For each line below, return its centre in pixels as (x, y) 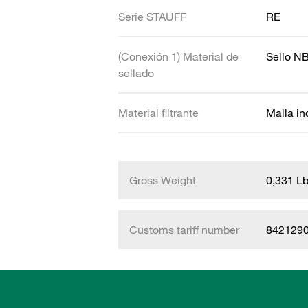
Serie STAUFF (152, 16)
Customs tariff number (184, 230)
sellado (136, 73)
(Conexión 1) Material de (178, 56)
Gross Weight (163, 180)
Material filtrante (158, 113)
